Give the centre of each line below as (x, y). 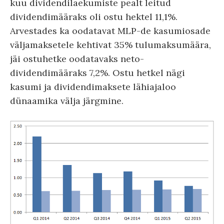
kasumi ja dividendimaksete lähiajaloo (93, 87)
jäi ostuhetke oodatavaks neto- (77, 59)
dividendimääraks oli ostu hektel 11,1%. (94, 17)
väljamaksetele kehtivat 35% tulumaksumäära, (110, 45)
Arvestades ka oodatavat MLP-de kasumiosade (110, 31)
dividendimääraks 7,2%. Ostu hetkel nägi (97, 73)
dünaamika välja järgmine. (67, 101)
